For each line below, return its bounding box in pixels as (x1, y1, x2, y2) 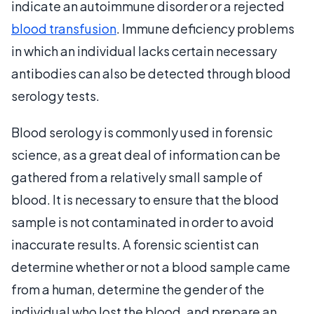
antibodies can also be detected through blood (11, 65, 291, 81)
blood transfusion (11, 20, 116, 36)
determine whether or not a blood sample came (11, 259, 290, 275)
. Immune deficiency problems (116, 20, 294, 36)
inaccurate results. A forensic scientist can (11, 236, 259, 252)
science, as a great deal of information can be (11, 146, 280, 163)
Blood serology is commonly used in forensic (11, 124, 273, 140)
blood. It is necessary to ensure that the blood (11, 191, 279, 207)
